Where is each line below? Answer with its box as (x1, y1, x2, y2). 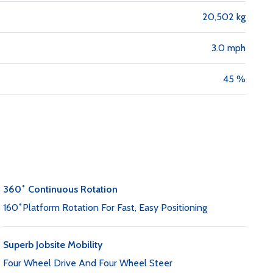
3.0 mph (211, 42, 246, 54)
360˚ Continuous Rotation (3, 183, 118, 195)
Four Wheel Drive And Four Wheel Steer (3, 257, 172, 269)
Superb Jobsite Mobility (3, 239, 102, 250)
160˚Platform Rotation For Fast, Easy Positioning (3, 202, 207, 213)
